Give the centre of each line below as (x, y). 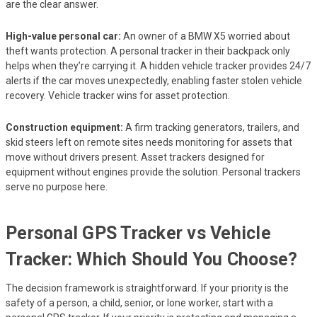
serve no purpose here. (57, 186)
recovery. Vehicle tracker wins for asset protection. (118, 95)
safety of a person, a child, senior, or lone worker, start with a (139, 302)
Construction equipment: (64, 127)
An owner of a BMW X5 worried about (206, 36)
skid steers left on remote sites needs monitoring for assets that (149, 142)
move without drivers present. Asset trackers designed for (135, 157)
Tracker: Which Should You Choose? (152, 259)
